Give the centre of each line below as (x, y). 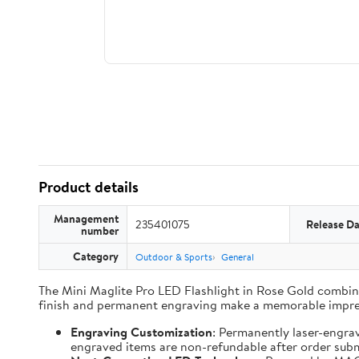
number (100, 230)
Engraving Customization (141, 332)
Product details (89, 187)
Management (86, 218)
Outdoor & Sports (174, 257)
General (238, 257)
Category (96, 256)
